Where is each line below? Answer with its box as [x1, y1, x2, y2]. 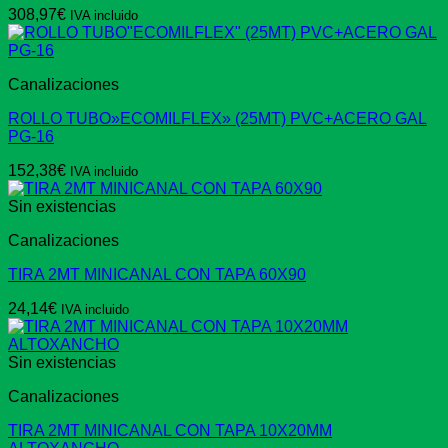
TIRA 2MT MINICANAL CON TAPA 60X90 [8, 266, 306, 284]
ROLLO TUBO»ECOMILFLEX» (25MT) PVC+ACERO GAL [8, 110, 427, 128]
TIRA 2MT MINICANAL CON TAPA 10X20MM [8, 422, 332, 440]
